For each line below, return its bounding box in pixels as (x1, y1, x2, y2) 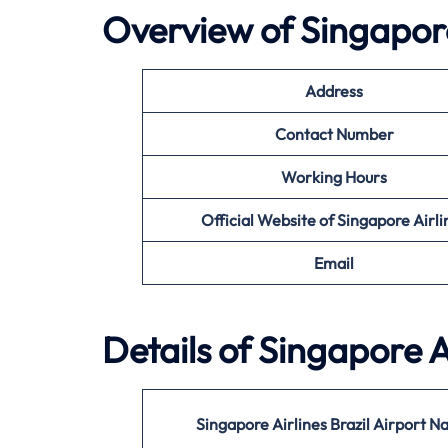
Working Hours (281, 167, 387, 188)
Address (305, 81, 363, 102)
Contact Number (274, 124, 394, 145)
